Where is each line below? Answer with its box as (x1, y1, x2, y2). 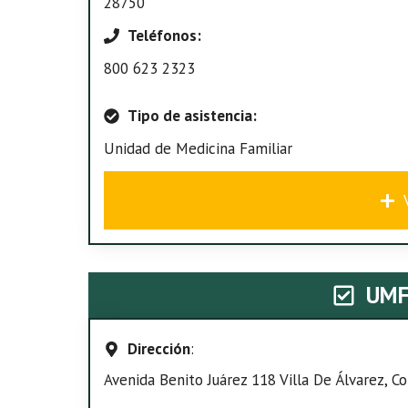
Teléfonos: (127, 25, 201, 46)
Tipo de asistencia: (127, 106, 257, 126)
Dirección (127, 339, 190, 359)
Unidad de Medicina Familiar (104, 138, 292, 158)
